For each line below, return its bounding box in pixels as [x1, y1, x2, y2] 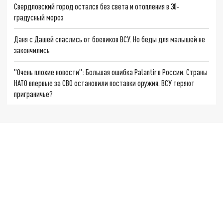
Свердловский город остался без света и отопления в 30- [14, 1, 180, 11]
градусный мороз [14, 12, 64, 22]
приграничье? [14, 89, 53, 99]
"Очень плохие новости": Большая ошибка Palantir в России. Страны [14, 67, 208, 77]
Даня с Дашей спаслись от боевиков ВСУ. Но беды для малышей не [14, 34, 206, 44]
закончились [14, 45, 50, 55]
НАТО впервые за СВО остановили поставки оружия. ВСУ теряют [14, 78, 195, 88]
